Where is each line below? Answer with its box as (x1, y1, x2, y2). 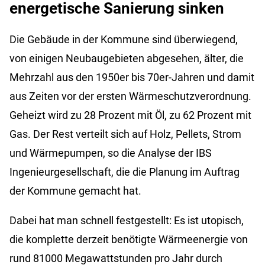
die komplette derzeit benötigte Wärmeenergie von (9, 232, 248, 245)
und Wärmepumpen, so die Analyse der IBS (9, 146, 212, 159)
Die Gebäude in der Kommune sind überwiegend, (9, 33, 238, 46)
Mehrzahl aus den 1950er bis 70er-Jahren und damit (9, 70, 254, 83)
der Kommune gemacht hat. (9, 184, 141, 197)
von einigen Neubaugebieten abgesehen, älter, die (9, 51, 244, 64)
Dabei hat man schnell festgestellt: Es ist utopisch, (9, 214, 244, 227)
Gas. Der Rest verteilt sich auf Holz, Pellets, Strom (9, 127, 241, 140)
